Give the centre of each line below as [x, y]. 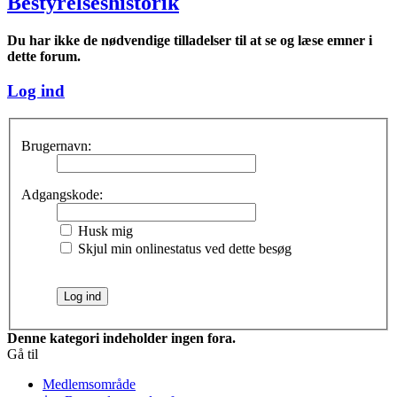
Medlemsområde [89, 385]
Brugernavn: [56, 146]
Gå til [23, 354]
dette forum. [44, 57]
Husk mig [104, 231]
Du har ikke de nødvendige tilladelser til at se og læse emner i [190, 41]
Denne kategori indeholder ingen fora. [121, 339]
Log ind [36, 91]
